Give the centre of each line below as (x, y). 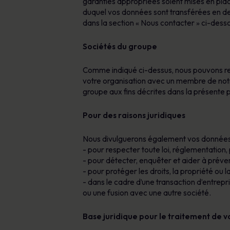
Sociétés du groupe (120, 46)
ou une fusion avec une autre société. (147, 193)
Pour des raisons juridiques (134, 115)
